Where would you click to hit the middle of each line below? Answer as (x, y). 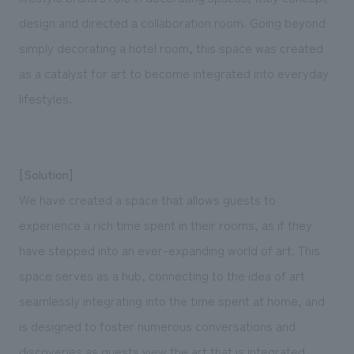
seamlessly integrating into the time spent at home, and (171, 300)
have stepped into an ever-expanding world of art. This (169, 249)
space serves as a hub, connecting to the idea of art (162, 275)
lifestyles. (45, 98)
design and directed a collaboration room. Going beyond (172, 22)
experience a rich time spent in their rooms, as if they (165, 224)
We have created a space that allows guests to (147, 199)
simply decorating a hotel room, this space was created (171, 47)
